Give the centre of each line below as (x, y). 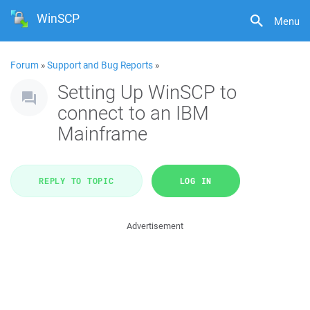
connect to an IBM (133, 112)
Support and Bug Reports (100, 65)
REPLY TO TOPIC (76, 181)
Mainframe (102, 133)
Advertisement (155, 226)
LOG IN (195, 181)
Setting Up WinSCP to (147, 92)
